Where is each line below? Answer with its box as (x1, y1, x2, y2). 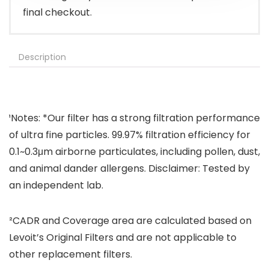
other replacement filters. (9, 247, 132, 262)
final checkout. (23, 5, 92, 20)
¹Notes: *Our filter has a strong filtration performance (9, 111, 260, 125)
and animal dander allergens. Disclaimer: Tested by (9, 162, 250, 176)
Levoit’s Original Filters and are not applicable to (9, 231, 237, 245)
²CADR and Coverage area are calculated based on (9, 214, 252, 228)
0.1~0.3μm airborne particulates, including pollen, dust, (9, 145, 260, 159)
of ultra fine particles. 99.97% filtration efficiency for (9, 128, 250, 142)
